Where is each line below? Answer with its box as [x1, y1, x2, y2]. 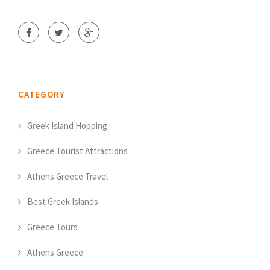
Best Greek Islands [27, 196, 98, 208]
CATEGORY [18, 89, 65, 101]
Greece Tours [27, 221, 78, 233]
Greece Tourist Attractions [27, 145, 128, 157]
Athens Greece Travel [27, 171, 108, 183]
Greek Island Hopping [27, 120, 107, 132]
